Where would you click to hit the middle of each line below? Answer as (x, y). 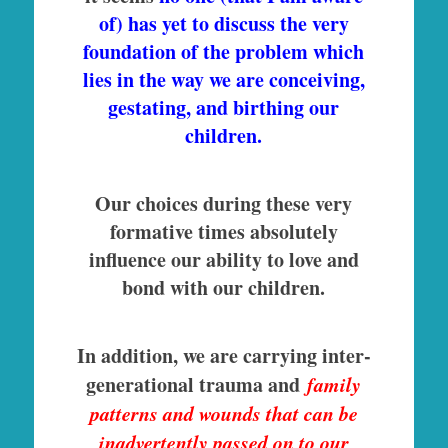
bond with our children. (224, 287)
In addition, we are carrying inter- (223, 355)
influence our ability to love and (223, 259)
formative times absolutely (223, 231)
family (334, 383)
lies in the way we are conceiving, (223, 79)
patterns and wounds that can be (223, 412)
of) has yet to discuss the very (223, 23)
